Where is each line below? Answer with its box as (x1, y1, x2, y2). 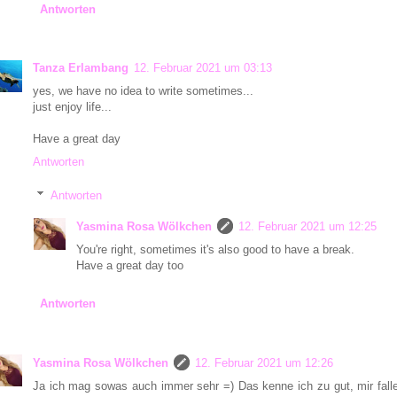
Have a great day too (76, 259, 183, 273)
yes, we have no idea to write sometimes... (33, 83, 253, 97)
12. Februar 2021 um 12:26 (195, 355, 333, 370)
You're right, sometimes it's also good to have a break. (76, 243, 354, 257)
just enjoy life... (33, 99, 112, 113)
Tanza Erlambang (33, 60, 128, 74)
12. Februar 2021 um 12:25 (238, 220, 377, 234)
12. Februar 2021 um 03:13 (134, 60, 272, 74)
